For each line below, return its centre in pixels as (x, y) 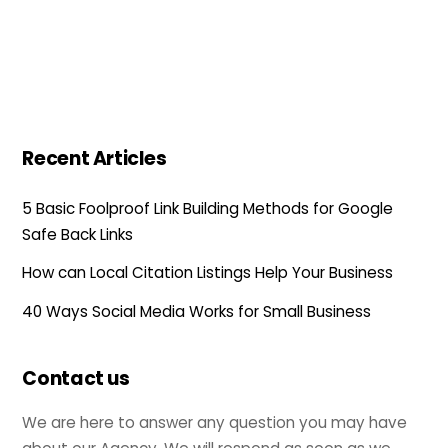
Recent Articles (94, 159)
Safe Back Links (78, 235)
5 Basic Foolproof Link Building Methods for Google (208, 209)
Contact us (76, 379)
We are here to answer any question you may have (215, 423)
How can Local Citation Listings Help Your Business (208, 273)
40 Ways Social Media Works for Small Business (197, 311)
